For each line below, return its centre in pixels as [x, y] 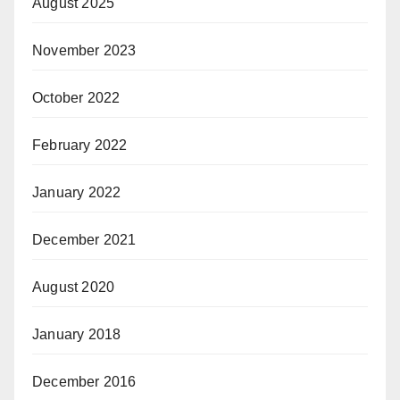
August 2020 [74, 287]
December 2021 [84, 240]
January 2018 [77, 335]
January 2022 [77, 193]
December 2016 [84, 382]
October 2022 [76, 98]
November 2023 [84, 51]
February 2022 [80, 146]
